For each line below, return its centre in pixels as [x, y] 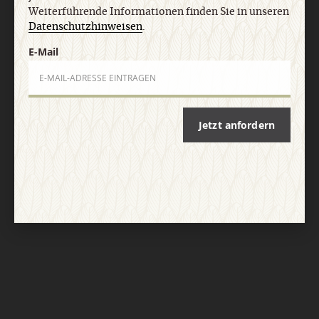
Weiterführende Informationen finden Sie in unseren [159, 12]
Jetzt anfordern [236, 125]
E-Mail [44, 51]
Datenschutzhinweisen [86, 27]
